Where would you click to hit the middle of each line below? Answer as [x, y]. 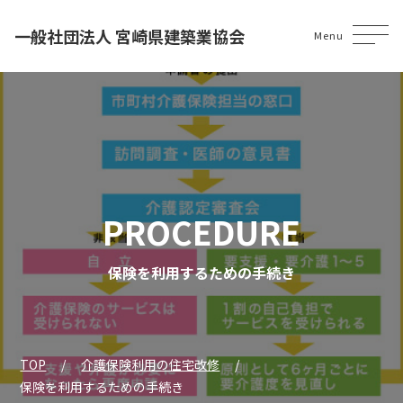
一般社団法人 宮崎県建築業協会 [130, 36]
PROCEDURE [201, 231]
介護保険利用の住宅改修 [151, 364]
